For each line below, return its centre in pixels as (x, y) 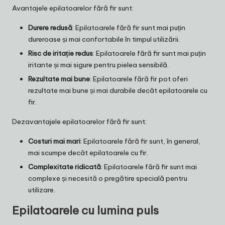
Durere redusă (50, 27)
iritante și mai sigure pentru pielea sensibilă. (98, 65)
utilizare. (42, 190)
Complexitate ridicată (65, 166)
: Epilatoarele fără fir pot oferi (139, 79)
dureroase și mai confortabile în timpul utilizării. (104, 39)
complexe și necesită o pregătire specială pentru (108, 178)
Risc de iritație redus (61, 53)
